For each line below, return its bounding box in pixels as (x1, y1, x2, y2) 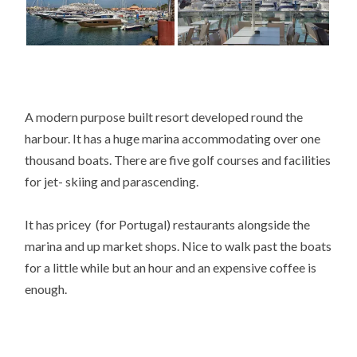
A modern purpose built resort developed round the (25, 109, 304, 125)
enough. (25, 281, 68, 297)
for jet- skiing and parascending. (25, 174, 199, 190)
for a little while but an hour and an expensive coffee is (25, 260, 317, 276)
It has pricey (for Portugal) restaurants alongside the (25, 217, 311, 233)
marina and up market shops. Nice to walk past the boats (25, 238, 332, 254)
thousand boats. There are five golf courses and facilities (25, 152, 331, 168)
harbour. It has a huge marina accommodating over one (25, 131, 321, 147)
